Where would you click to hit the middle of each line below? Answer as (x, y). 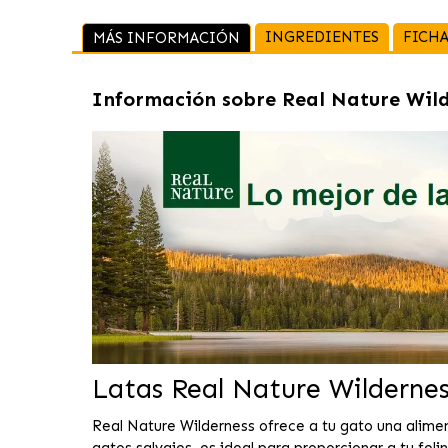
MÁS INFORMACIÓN (166, 37)
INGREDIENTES (322, 36)
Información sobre (186, 98)
